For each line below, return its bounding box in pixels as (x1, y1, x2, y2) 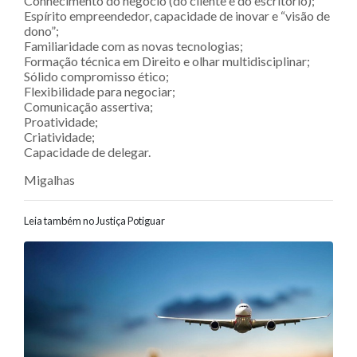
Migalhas (24, 172, 75, 188)
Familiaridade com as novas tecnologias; (24, 38, 243, 54)
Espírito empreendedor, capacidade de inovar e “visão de (24, 8, 330, 24)
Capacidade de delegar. (24, 144, 151, 160)
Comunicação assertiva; (24, 99, 153, 115)
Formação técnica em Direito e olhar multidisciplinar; (24, 53, 310, 69)
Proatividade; (24, 114, 98, 130)
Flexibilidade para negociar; (24, 84, 175, 100)
